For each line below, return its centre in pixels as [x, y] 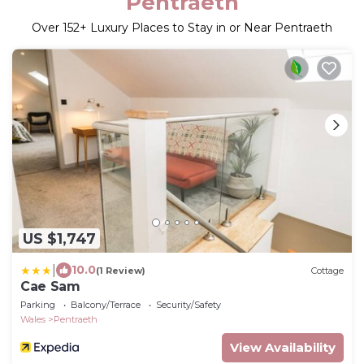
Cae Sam [50, 287]
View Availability [283, 348]
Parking [38, 305]
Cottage [327, 270]
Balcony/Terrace [106, 305]
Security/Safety [188, 305]
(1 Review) [121, 270]
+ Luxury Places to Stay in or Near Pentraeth [206, 28]
